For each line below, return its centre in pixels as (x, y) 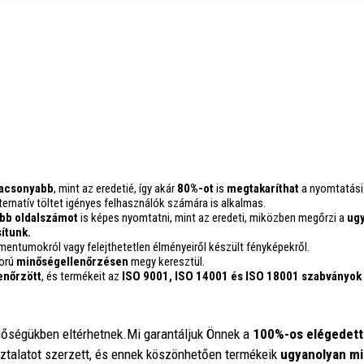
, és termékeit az (82, 277)
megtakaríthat (263, 189)
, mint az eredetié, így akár (115, 189)
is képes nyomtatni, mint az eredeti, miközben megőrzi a (212, 218)
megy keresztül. (167, 262)
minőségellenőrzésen (72, 262)
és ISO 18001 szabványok (296, 277)
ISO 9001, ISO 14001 (175, 277)
